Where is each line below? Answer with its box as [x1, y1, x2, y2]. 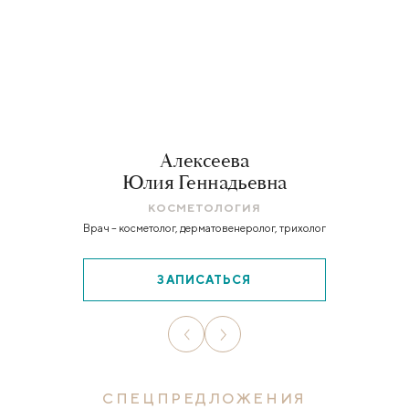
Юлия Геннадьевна [122, 170, 287, 196]
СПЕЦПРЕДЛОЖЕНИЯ [102, 390, 307, 407]
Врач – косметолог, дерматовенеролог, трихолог [83, 221, 326, 235]
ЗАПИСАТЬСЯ [157, 273, 252, 287]
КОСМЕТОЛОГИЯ [147, 201, 262, 215]
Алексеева [160, 148, 249, 174]
